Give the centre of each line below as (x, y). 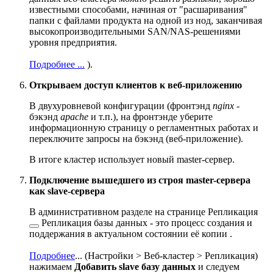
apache (74, 116)
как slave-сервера (67, 191)
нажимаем (52, 266)
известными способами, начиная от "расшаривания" (138, 9)
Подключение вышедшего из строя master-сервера (140, 180)
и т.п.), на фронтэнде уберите (151, 116)
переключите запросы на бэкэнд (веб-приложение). (136, 138)
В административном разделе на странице (119, 211)
